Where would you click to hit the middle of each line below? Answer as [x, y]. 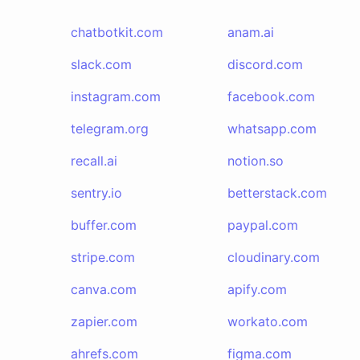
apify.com [257, 289]
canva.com [104, 289]
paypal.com [262, 225]
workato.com [267, 321]
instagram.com [116, 96]
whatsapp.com [272, 129]
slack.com [101, 64]
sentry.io [96, 193]
